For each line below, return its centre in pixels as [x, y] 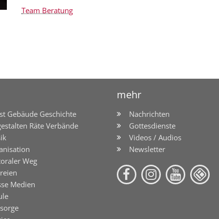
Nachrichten [149, 114]
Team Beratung [47, 11]
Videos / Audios [155, 138]
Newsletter [147, 149]
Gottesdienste [152, 126]
